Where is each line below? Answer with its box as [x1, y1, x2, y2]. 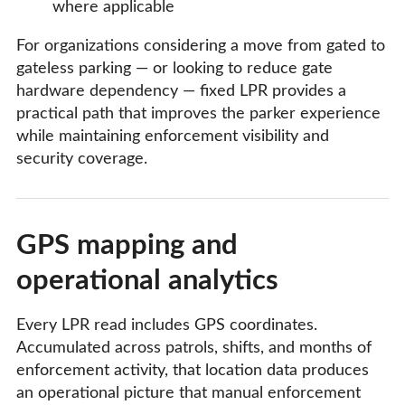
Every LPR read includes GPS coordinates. [16, 317, 317, 334]
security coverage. [16, 151, 147, 168]
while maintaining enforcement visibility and [16, 128, 329, 146]
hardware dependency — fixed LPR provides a [16, 83, 346, 100]
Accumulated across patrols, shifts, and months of [16, 340, 372, 357]
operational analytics [16, 267, 278, 296]
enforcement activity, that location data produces [16, 363, 369, 380]
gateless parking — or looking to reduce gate [16, 61, 333, 78]
